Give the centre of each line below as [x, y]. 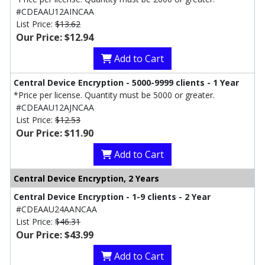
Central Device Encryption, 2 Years [86, 179]
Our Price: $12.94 [55, 38]
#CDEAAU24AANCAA [56, 209]
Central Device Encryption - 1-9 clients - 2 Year [112, 197]
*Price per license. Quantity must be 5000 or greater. [114, 95]
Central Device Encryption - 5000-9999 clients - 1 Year [126, 83]
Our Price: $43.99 [55, 235]
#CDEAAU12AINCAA [55, 12]
